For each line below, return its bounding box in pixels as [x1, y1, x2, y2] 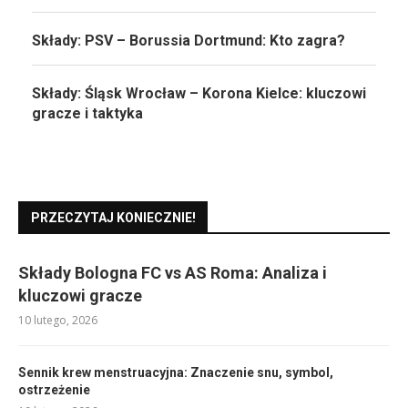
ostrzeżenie [18, 382, 90, 397]
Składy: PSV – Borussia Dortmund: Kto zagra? [32, 31, 345, 49]
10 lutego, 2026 [18, 311, 97, 328]
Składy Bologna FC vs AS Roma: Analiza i [18, 262, 327, 282]
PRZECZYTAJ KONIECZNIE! [31, 209, 196, 225]
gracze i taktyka [32, 104, 143, 122]
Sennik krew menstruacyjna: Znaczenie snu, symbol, [18, 364, 333, 380]
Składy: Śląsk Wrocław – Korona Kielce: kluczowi [32, 84, 366, 102]
